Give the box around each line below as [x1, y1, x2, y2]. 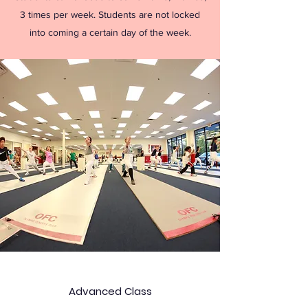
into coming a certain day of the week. [29, 27, 191, 38]
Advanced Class [68, 284, 152, 298]
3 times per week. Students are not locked [20, 9, 200, 20]
